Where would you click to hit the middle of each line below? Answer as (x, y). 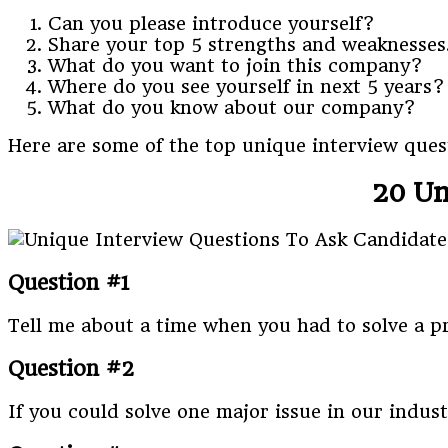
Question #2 (71, 369)
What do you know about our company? (232, 108)
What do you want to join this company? (235, 66)
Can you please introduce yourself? (211, 24)
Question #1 (68, 283)
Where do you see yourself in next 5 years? (246, 87)
